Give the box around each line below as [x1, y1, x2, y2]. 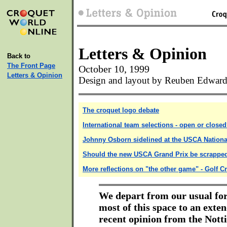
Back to [7, 52, 30, 60]
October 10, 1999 [79, 63, 149, 74]
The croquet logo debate [83, 106, 159, 114]
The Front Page [7, 62, 55, 69]
